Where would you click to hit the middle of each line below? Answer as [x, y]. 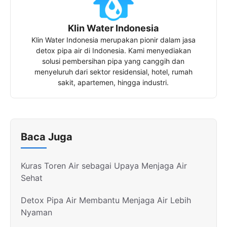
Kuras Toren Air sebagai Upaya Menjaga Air [104, 165]
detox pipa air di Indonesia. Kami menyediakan [113, 50]
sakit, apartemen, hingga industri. [113, 82]
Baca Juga [47, 137]
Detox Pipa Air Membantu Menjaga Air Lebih [106, 200]
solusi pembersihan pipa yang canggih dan [113, 61]
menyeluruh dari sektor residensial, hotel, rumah [113, 71]
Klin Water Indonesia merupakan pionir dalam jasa [113, 40]
